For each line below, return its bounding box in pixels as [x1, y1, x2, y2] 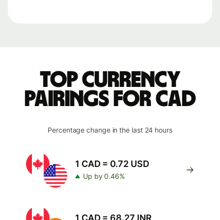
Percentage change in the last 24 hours [48, 126, 172, 134]
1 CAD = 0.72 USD [75, 159, 149, 169]
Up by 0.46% [83, 172, 125, 180]
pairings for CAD [24, 88, 196, 110]
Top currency [39, 69, 181, 91]
